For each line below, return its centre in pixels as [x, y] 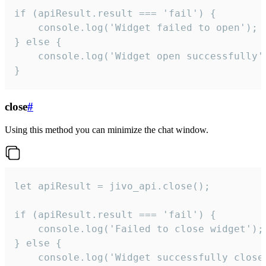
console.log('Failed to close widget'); [139, 229]
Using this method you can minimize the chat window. [107, 130]
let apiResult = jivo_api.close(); [112, 186]
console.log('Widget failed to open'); [136, 27]
